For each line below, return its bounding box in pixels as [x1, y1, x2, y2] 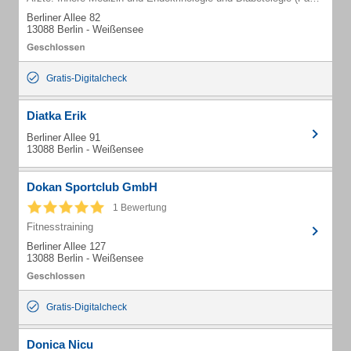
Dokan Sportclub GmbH [27, 180, 157, 194]
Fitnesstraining [27, 221, 93, 233]
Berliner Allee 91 [27, 132, 100, 143]
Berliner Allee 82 [27, 12, 100, 24]
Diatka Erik [27, 109, 86, 122]
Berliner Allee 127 [27, 241, 106, 252]
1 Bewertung [113, 202, 167, 213]
